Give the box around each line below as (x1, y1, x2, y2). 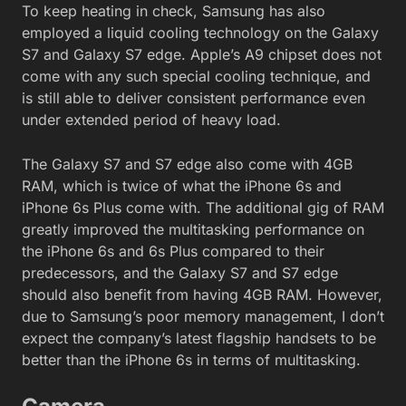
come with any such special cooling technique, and (22, 66, 371, 85)
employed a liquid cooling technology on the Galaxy (22, 23, 379, 42)
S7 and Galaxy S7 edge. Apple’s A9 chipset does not (22, 44, 382, 63)
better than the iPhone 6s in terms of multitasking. (22, 350, 361, 369)
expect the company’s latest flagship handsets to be (22, 328, 376, 347)
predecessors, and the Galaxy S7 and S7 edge (22, 263, 338, 282)
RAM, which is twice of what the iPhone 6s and (22, 176, 342, 195)
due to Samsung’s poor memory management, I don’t (22, 306, 384, 325)
